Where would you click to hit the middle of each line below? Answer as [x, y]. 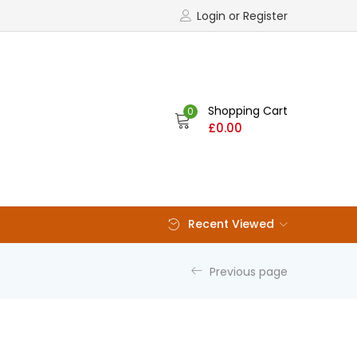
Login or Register [242, 16]
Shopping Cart [248, 110]
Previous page [249, 272]
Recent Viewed [231, 224]
